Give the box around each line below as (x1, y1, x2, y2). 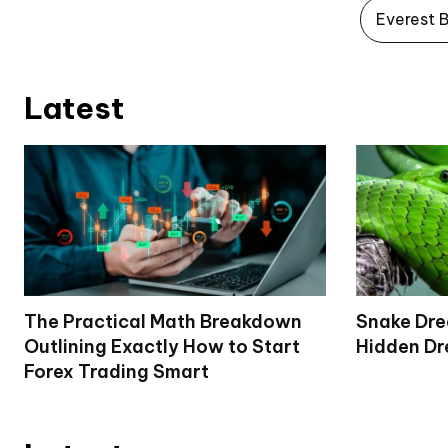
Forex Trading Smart (24, 359, 209, 383)
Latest (24, 89, 124, 127)
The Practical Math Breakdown (24, 309, 302, 333)
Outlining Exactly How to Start (24, 334, 300, 358)
